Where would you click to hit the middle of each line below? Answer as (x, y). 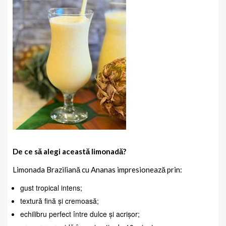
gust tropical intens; (51, 188)
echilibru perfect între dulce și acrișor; (80, 214)
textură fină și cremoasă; (60, 201)
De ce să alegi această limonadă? (69, 152)
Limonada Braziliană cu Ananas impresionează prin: (97, 170)
